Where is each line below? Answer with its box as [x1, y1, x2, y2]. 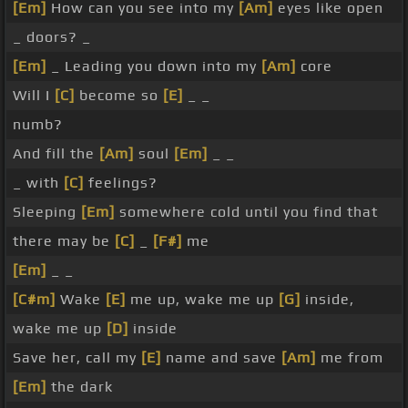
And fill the [13, 145, 99, 163]
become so [75, 87, 163, 105]
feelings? [84, 174, 158, 192]
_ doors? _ [13, 28, 91, 46]
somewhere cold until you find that [115, 203, 378, 221]
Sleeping [13, 203, 81, 221]
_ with [13, 174, 64, 192]
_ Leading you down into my [46, 57, 261, 76]
